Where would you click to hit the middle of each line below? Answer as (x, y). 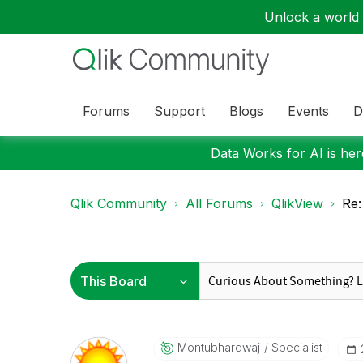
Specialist (295, 347)
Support (179, 111)
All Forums (219, 203)
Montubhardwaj (218, 347)
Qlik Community (119, 203)
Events (308, 111)
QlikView (297, 203)
